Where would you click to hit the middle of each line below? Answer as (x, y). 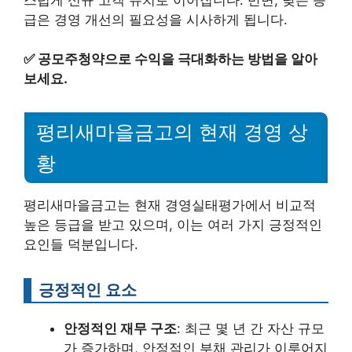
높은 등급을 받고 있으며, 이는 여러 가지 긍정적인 (173, 224)
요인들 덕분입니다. (81, 244)
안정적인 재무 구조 (120, 328)
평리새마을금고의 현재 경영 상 (172, 132)
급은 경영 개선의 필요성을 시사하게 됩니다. (156, 19)
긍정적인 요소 (88, 289)
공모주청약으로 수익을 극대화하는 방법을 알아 (178, 59)
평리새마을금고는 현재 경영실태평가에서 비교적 (170, 205)
